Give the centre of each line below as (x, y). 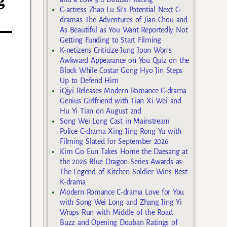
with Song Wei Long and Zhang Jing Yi (121, 202)
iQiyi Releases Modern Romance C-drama (123, 91)
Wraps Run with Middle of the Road (116, 213)
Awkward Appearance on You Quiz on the (124, 61)
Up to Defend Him (89, 81)
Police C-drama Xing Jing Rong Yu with (121, 131)
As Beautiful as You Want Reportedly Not (124, 30)
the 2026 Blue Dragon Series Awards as (121, 162)
